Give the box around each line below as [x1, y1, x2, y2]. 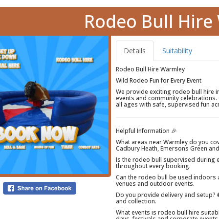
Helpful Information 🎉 [116, 127, 177, 135]
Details [124, 46, 146, 56]
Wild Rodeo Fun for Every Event [116, 76, 202, 85]
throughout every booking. [116, 162, 191, 171]
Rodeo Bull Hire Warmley [116, 65, 185, 74]
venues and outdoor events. [116, 179, 195, 188]
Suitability [162, 46, 193, 56]
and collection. [116, 197, 157, 206]
